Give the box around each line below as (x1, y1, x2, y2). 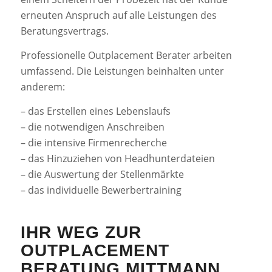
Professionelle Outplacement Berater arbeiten (20, 48, 232, 62)
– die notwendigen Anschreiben (20, 120, 165, 134)
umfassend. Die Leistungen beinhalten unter (20, 64, 224, 78)
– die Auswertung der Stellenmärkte (20, 167, 184, 181)
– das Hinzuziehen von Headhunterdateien (20, 151, 215, 165)
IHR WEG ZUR (20, 222, 141, 242)
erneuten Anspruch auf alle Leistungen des (20, 8, 217, 22)
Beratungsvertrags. (20, 24, 109, 38)
